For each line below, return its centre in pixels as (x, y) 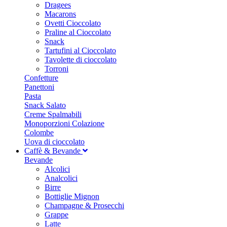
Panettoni (39, 87)
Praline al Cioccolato (78, 32)
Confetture (41, 78)
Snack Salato (45, 105)
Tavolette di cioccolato (81, 60)
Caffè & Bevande (53, 151)
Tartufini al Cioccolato (80, 50)
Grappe (56, 215)
